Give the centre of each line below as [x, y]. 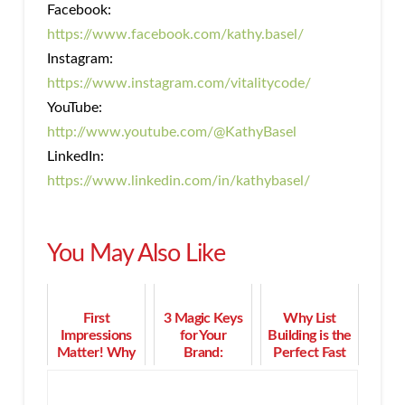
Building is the [310, 336]
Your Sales [310, 387]
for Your [203, 336]
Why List [310, 319]
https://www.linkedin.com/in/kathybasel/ [178, 181]
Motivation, [203, 387]
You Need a [96, 370]
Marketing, [203, 370]
